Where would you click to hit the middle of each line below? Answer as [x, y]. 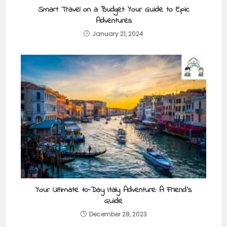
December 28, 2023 [118, 214]
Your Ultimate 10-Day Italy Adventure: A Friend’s [113, 190]
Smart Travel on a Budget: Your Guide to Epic [113, 9]
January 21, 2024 [118, 33]
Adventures [113, 21]
